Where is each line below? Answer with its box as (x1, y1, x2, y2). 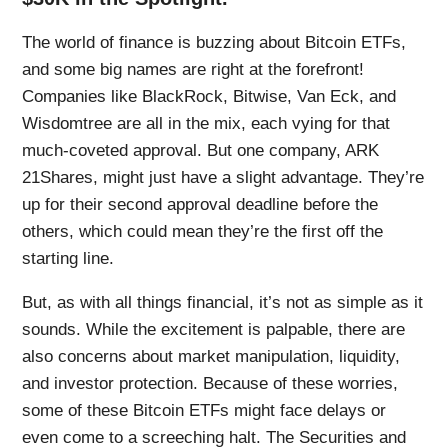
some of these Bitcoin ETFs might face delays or (22, 400, 387, 420)
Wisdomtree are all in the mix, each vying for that (22, 113, 391, 133)
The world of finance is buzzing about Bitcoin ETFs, (22, 32, 407, 52)
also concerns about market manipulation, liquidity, (22, 346, 401, 366)
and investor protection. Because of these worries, (22, 373, 399, 393)
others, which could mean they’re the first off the (22, 221, 384, 241)
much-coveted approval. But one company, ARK (22, 140, 380, 160)
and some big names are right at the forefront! (22, 59, 365, 79)
